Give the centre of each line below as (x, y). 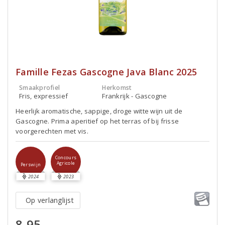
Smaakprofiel (40, 88)
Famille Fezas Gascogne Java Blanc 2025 (106, 72)
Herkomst (117, 88)
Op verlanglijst (50, 200)
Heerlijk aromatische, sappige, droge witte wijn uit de (99, 111)
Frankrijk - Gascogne (135, 96)
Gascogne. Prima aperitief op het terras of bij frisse (97, 121)
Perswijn (31, 164)
